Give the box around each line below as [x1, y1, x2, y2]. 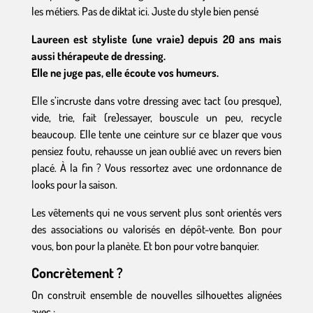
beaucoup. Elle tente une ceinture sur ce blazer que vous [31, 127, 282, 141]
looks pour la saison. [31, 177, 117, 191]
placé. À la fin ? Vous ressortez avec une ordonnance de [31, 161, 282, 175]
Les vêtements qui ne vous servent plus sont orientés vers [31, 205, 282, 219]
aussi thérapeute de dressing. [31, 49, 166, 63]
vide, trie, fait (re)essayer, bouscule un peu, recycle [31, 110, 282, 124]
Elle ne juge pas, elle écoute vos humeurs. [31, 66, 221, 80]
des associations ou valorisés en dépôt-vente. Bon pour [31, 222, 282, 236]
